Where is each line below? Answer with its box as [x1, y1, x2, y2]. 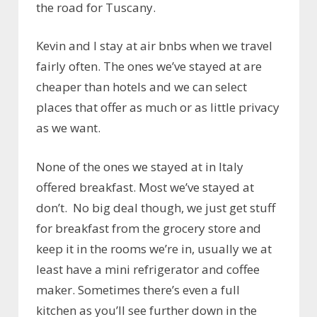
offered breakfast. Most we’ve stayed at [36, 178, 254, 195]
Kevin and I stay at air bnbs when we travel [36, 38, 272, 54]
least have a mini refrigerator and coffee [36, 260, 260, 277]
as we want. [36, 120, 100, 137]
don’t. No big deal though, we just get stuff [36, 199, 275, 216]
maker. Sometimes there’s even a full [36, 281, 240, 298]
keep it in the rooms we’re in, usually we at [36, 240, 272, 257]
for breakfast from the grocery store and [36, 219, 261, 236]
